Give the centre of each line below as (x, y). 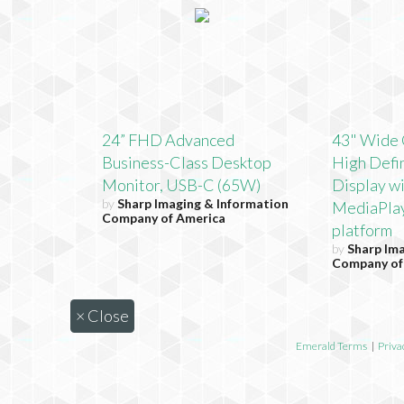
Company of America (164, 218)
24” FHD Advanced (169, 140)
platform (363, 230)
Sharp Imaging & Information (203, 204)
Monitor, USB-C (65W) (182, 185)
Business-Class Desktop (187, 163)
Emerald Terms (331, 346)
